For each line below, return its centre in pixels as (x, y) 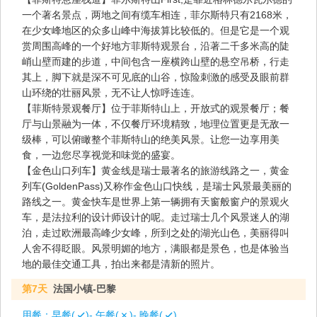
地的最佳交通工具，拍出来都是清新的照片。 (121, 264)
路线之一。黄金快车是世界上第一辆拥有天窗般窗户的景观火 (156, 201)
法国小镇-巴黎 (85, 288)
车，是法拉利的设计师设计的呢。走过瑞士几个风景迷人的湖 (156, 217)
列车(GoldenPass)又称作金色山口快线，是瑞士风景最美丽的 (157, 186)
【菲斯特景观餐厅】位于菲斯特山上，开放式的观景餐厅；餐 (156, 108)
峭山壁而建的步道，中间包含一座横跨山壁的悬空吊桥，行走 (156, 61)
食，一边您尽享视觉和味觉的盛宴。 (101, 155)
